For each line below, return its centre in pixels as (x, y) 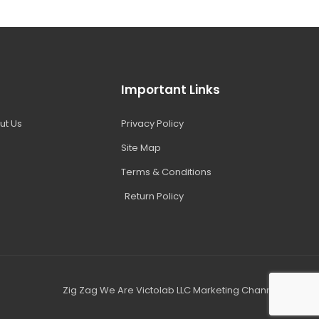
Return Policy (155, 196)
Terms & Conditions (167, 172)
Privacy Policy (153, 123)
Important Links (171, 89)
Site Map (141, 147)
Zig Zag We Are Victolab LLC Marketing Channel (172, 290)
